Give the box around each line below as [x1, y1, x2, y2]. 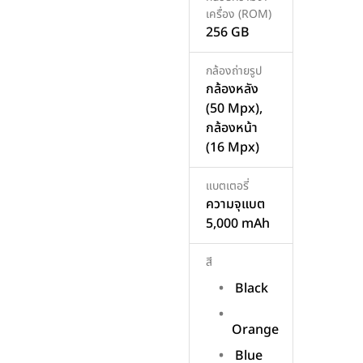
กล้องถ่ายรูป [206, 62, 262, 80]
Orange [232, 319, 279, 340]
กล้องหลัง [206, 79, 258, 100]
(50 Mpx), [206, 99, 263, 119]
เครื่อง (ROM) [206, 6, 271, 23]
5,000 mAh [206, 214, 270, 234]
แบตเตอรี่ [206, 177, 249, 195]
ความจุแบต [206, 194, 265, 215]
